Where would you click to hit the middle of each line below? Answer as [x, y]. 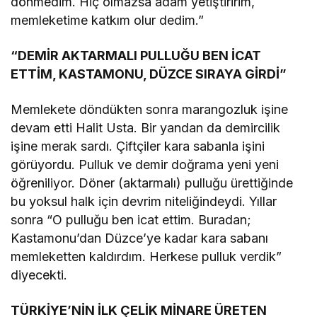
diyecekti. [39, 275]
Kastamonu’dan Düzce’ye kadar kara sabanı [140, 238]
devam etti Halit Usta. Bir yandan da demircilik [146, 127]
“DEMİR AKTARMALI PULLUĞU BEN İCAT [136, 55]
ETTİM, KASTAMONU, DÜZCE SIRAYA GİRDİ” [149, 74]
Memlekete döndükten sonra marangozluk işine [150, 109]
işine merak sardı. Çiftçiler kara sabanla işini [138, 146]
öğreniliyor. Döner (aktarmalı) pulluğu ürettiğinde [152, 183]
